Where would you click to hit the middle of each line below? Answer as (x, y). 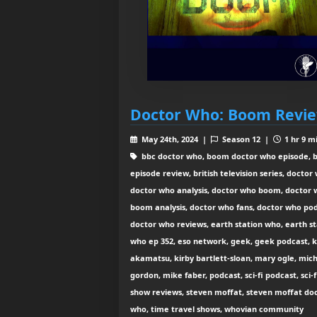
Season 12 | (246, 139)
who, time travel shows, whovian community (217, 309)
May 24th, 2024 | (175, 139)
